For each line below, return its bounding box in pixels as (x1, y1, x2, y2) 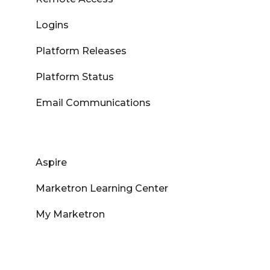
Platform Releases (36, 45, 127, 57)
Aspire (36, 157, 67, 168)
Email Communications (36, 97, 151, 108)
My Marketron (36, 209, 105, 220)
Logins (36, 19, 69, 31)
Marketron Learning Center (36, 183, 168, 194)
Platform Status (36, 71, 114, 83)
